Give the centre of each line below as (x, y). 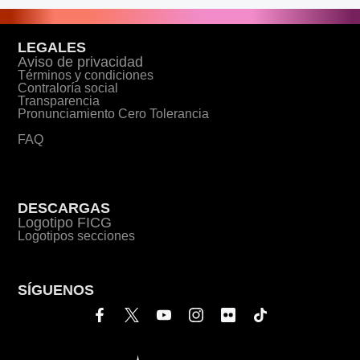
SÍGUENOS (56, 290)
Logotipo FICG (65, 223)
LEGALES (52, 48)
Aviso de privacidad (81, 62)
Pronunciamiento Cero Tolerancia (114, 114)
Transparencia (59, 101)
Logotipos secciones (77, 236)
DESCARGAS (64, 209)
